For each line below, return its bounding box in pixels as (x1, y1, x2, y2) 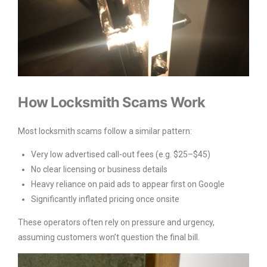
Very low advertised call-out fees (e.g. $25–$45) (31, 150, 210, 160)
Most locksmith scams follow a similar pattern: (18, 126, 192, 136)
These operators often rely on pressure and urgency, (18, 218, 215, 228)
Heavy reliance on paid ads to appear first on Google (31, 179, 225, 190)
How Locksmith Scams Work (18, 94, 206, 111)
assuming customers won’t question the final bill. (18, 232, 200, 243)
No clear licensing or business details (31, 164, 167, 175)
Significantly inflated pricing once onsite (31, 194, 179, 204)
